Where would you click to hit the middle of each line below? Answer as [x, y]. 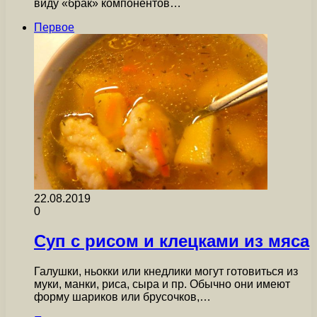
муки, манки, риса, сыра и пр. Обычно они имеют [162, 284]
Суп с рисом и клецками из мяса [172, 241]
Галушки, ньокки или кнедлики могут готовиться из [166, 272]
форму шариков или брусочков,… [122, 297]
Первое [54, 27]
